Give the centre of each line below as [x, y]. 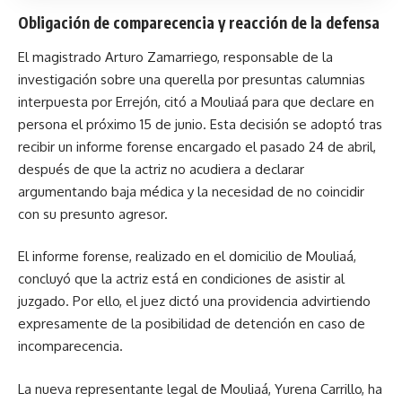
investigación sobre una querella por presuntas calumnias [192, 79]
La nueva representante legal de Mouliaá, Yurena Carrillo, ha [200, 389]
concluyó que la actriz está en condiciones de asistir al [181, 279]
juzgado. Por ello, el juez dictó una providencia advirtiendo [194, 301]
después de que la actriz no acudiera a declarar [161, 169]
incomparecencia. [70, 346]
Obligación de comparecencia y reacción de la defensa [199, 23]
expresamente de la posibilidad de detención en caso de [192, 324]
